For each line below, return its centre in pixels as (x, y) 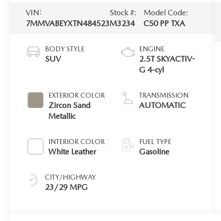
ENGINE (152, 49)
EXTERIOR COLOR (77, 95)
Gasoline (154, 151)
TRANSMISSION (164, 95)
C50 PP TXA (165, 23)
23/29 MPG (67, 187)
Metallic (62, 116)
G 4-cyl (152, 70)
